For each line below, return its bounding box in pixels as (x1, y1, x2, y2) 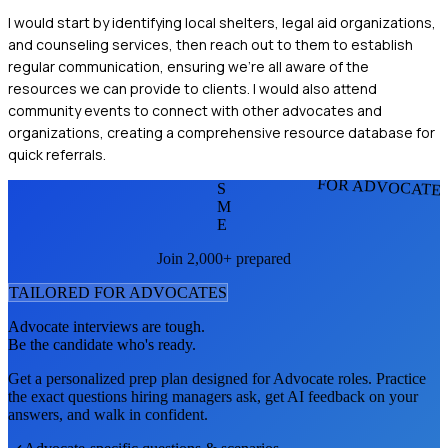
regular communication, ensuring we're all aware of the (8, 56, 369, 76)
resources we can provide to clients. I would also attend (8, 78, 377, 98)
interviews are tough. (69, 317, 205, 335)
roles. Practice (334, 369, 426, 387)
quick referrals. (8, 144, 106, 164)
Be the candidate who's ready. (8, 335, 196, 353)
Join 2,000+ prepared (157, 249, 291, 267)
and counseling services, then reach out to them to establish (8, 34, 413, 54)
